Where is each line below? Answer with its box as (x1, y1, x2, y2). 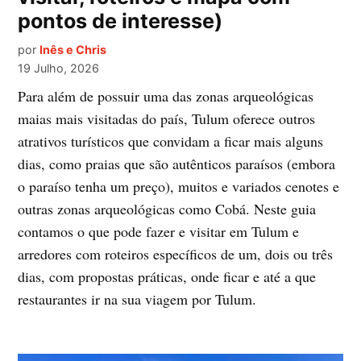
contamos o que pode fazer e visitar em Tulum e (18, 222, 300, 242)
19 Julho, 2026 (18, 61, 100, 76)
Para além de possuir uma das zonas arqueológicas (18, 86, 314, 106)
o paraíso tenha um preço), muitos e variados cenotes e (18, 176, 340, 197)
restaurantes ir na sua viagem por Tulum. (18, 289, 257, 309)
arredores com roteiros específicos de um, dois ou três (18, 244, 334, 264)
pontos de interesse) (18, 9, 223, 34)
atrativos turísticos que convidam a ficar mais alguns (18, 131, 324, 151)
